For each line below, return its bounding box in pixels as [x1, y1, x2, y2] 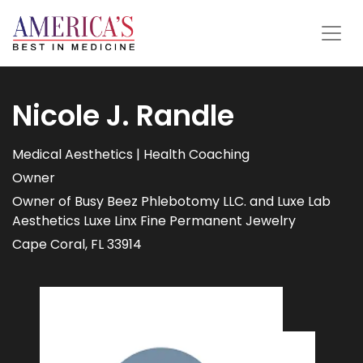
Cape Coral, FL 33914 [12, 235, 142, 254]
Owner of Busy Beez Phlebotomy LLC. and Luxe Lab [12, 192, 331, 211]
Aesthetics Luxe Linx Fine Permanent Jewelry [12, 211, 296, 231]
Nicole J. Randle [12, 96, 234, 136]
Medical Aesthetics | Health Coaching [12, 145, 250, 164]
